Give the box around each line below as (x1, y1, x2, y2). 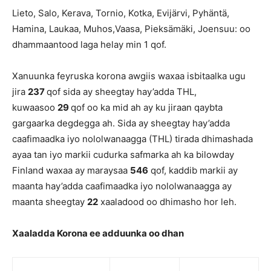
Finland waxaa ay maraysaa (12, 165, 130, 177)
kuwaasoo (12, 102, 57, 114)
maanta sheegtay (12, 196, 87, 208)
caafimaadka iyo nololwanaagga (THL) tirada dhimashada (12, 133, 253, 145)
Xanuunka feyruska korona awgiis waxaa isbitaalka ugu (12, 70, 246, 82)
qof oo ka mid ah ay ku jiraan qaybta (71, 102, 223, 114)
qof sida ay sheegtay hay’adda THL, (47, 86, 197, 98)
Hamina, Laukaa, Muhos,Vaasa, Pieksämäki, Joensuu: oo (12, 23, 250, 35)
